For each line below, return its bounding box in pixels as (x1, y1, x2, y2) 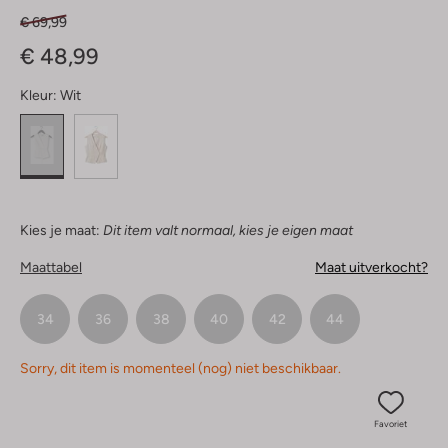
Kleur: (20, 87, 57, 104)
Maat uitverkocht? (315, 259, 428, 276)
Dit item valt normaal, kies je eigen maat (103, 222, 353, 239)
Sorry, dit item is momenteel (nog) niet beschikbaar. (20, 360, 341, 377)
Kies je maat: (20, 222, 100, 239)
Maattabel (20, 259, 82, 276)
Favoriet (374, 419, 407, 430)
